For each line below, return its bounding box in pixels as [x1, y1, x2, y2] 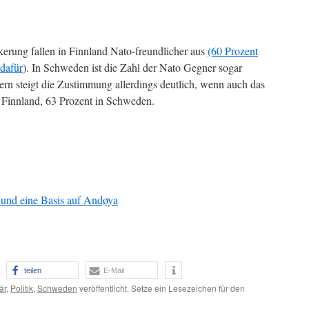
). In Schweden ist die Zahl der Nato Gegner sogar [23, 60, 242, 74]
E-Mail [103, 266, 124, 275]
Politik [10, 282, 33, 294]
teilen [24, 266, 41, 275]
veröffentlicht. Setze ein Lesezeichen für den [77, 282, 245, 294]
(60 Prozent [208, 43, 258, 58]
